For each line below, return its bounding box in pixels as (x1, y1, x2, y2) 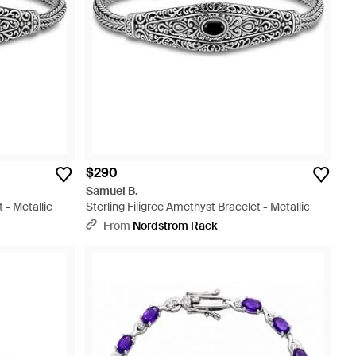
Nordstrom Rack (133, 219, 217, 233)
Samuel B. (86, 184, 138, 198)
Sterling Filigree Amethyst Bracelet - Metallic (86, 199, 310, 214)
